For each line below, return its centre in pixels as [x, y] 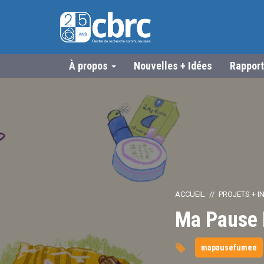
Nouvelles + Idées [173, 66]
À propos [90, 66]
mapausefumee [229, 247]
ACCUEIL [190, 194]
